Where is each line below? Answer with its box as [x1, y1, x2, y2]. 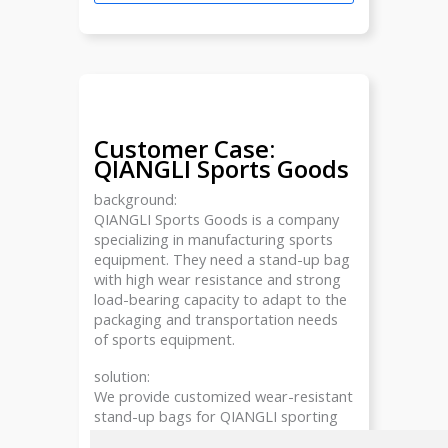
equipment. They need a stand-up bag [94, 248, 350, 269]
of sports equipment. [94, 328, 235, 349]
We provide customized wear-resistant [94, 386, 353, 407]
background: [94, 188, 177, 209]
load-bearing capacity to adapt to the [94, 288, 347, 309]
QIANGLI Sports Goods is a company [94, 208, 339, 229]
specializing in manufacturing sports [94, 228, 333, 249]
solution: [94, 366, 150, 387]
